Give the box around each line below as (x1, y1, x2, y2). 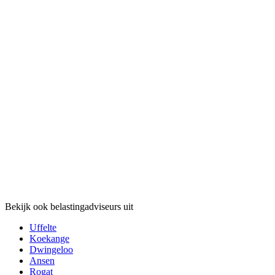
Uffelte (29, 222, 56, 233)
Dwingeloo (29, 244, 73, 255)
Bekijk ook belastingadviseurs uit (5, 201, 133, 212)
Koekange (29, 233, 69, 244)
